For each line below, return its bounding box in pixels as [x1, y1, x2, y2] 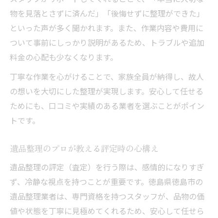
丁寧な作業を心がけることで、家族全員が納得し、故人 [10, 71, 204, 82]
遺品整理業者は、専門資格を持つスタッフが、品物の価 [10, 190, 204, 202]
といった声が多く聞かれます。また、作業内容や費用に [10, 22, 203, 34]
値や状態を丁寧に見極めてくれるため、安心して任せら [10, 205, 204, 217]
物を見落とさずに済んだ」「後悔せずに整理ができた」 [10, 7, 204, 19]
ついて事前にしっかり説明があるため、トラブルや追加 [10, 36, 204, 48]
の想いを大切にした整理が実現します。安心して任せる [10, 85, 203, 97]
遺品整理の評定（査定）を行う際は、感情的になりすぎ [10, 161, 204, 173]
